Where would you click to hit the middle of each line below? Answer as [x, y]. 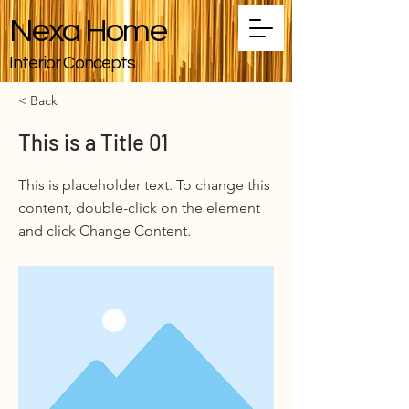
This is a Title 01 [93, 142]
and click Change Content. [105, 231]
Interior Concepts [72, 63]
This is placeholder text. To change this [144, 185]
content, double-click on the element [139, 208]
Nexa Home [88, 31]
